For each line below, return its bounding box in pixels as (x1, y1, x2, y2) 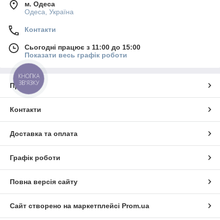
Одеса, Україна (25, 7, 74, 16)
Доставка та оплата (10, 129, 78, 137)
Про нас (10, 81, 37, 89)
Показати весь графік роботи (25, 51, 127, 59)
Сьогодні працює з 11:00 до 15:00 (25, 43, 140, 51)
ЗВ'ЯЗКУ (18, 79, 39, 86)
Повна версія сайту (10, 177, 78, 186)
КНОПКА (18, 72, 40, 80)
